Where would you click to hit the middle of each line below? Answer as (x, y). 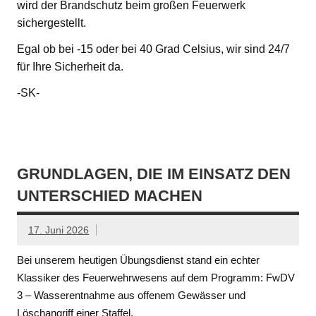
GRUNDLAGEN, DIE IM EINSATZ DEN (154, 174)
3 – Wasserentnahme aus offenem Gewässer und (131, 296)
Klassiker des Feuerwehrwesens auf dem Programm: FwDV (156, 278)
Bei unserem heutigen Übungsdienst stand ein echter (138, 260)
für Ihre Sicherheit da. (70, 67)
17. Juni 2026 (59, 230)
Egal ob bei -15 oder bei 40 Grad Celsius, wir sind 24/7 (153, 49)
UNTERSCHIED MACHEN (110, 196)
